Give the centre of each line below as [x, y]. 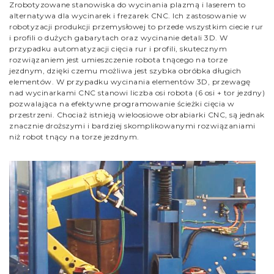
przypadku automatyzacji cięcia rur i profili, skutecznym [118, 49]
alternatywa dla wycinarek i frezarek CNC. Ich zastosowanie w [128, 16]
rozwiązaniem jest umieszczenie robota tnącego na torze [118, 60]
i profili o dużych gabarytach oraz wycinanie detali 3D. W [119, 38]
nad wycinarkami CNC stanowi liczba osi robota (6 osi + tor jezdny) [137, 93]
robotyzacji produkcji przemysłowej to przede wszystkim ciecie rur [136, 27]
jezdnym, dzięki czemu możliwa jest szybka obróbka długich [125, 71]
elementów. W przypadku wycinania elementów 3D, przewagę [130, 82]
